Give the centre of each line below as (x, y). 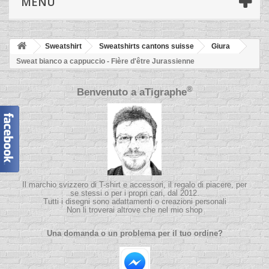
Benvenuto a (108, 92)
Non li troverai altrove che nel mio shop (134, 210)
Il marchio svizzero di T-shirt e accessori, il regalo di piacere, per (134, 185)
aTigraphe (163, 92)
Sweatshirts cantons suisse (147, 47)
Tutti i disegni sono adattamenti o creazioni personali (134, 202)
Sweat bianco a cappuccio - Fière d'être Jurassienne (105, 62)
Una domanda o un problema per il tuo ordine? (134, 234)
